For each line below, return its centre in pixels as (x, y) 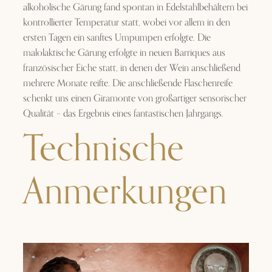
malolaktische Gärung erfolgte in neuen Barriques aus (124, 53)
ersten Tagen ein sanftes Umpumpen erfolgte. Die (117, 38)
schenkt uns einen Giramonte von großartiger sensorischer (135, 99)
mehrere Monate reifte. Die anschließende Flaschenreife (128, 83)
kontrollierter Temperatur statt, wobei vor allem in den (127, 23)
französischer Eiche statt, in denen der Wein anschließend (132, 68)
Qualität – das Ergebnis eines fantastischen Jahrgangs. (124, 114)
